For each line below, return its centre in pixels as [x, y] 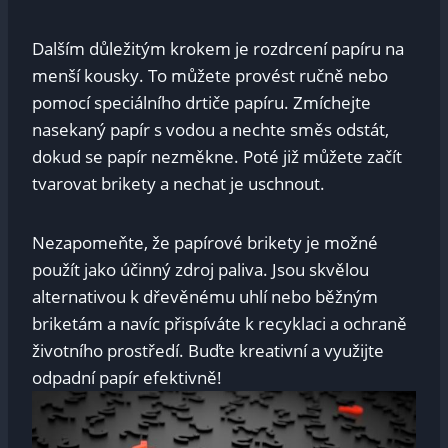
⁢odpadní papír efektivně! [127, 378]
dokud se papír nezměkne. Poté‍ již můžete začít [217, 157]
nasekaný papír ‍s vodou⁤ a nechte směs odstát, [210, 130]
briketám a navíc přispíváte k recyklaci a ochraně [219, 324]
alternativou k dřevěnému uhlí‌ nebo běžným [205, 297]
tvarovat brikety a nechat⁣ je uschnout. [178, 184]
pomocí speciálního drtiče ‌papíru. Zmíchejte [201, 103]
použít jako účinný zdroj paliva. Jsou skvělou [200, 270]
